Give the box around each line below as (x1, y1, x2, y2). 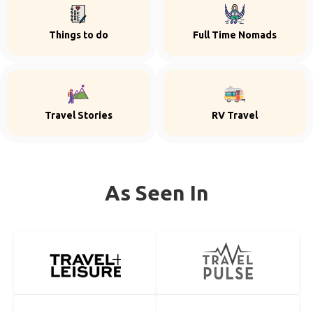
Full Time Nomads (193, 29, 277, 41)
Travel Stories (44, 110, 112, 121)
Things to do (48, 29, 108, 41)
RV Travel (212, 110, 258, 121)
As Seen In (104, 181, 209, 205)
